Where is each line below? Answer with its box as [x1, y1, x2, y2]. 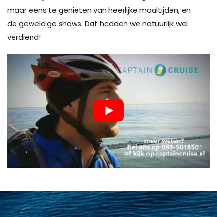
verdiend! [7, 32, 41, 42]
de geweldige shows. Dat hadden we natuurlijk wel [7, 18, 188, 29]
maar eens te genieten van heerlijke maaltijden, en [7, 5, 191, 15]
